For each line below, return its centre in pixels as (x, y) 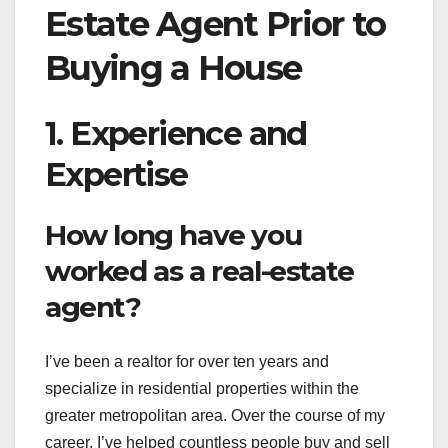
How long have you (173, 235)
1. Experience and (176, 133)
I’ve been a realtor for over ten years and (187, 361)
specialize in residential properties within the (202, 388)
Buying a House (173, 68)
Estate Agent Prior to (215, 24)
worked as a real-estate (199, 271)
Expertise (116, 174)
